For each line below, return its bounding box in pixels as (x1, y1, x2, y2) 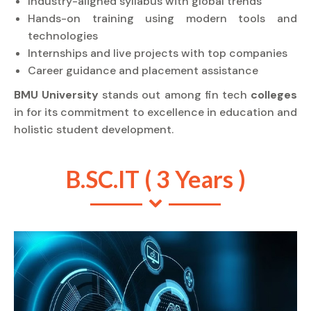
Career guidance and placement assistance (28, 63, 258, 78)
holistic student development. (14, 122, 174, 137)
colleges (251, 87, 298, 102)
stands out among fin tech (102, 87, 251, 102)
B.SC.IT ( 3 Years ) (65, 165, 246, 193)
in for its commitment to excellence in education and (14, 105, 297, 119)
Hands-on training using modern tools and (28, 11, 297, 26)
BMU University (14, 87, 103, 102)
